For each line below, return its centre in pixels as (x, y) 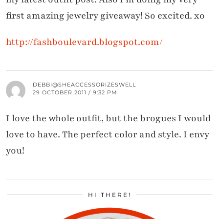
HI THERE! (109, 195)
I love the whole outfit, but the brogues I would (108, 118)
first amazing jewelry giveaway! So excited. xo (105, 15)
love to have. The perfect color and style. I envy (108, 134)
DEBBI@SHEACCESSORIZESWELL (84, 84)
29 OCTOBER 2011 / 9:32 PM (75, 92)
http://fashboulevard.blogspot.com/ (84, 42)
